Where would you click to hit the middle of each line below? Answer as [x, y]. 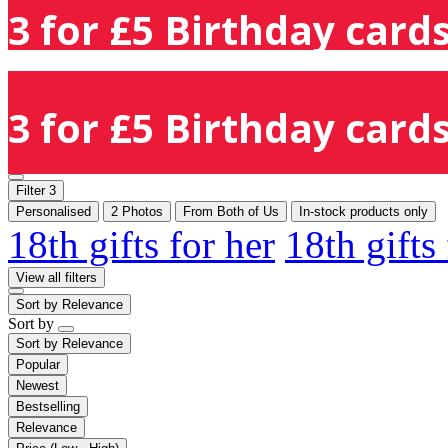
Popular [38, 364]
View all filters [56, 277]
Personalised [53, 211]
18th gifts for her [141, 244]
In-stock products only [363, 211]
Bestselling [48, 406]
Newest [37, 385]
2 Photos [137, 211]
